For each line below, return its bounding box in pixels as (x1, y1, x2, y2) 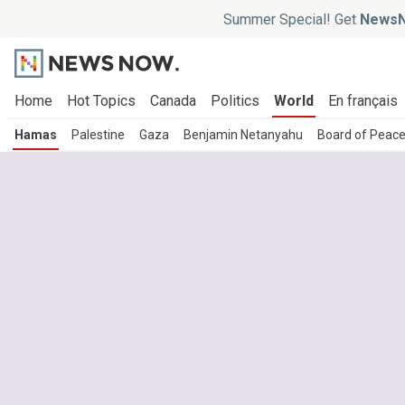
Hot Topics (67, 92, 136, 109)
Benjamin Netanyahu (184, 127, 303, 142)
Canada (150, 92, 196, 109)
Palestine (71, 127, 125, 142)
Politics (211, 92, 259, 109)
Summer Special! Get (222, 10, 360, 28)
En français (328, 92, 398, 109)
